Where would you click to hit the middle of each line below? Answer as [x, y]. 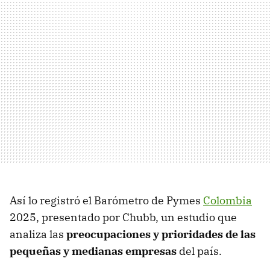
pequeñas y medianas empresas [94, 251]
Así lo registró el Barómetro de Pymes [106, 201]
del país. [202, 251]
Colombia [228, 201]
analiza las [38, 234]
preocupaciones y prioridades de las [161, 234]
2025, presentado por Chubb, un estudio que [123, 218]
